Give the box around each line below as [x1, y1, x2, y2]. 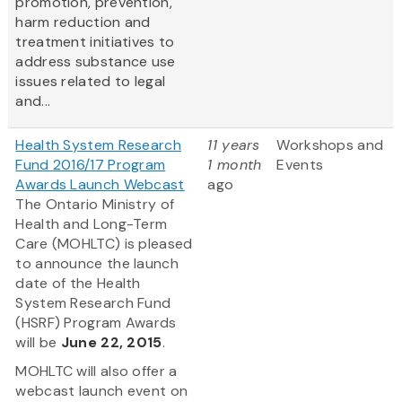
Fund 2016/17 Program [15, 155, 166, 175]
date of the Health [15, 274, 141, 293]
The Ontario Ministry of [15, 195, 175, 214]
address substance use [15, 52, 176, 72]
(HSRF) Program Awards [15, 313, 177, 333]
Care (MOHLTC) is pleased [15, 234, 193, 254]
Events [276, 155, 324, 175]
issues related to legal [15, 72, 166, 92]
